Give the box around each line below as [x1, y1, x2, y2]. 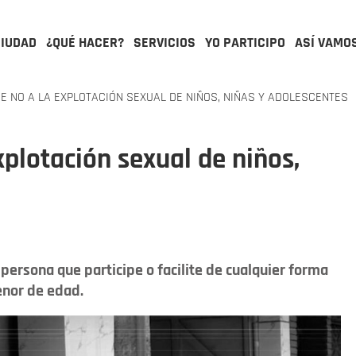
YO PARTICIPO [205, 33, 285, 52]
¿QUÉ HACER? [46, 33, 124, 52]
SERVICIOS [133, 33, 195, 52]
